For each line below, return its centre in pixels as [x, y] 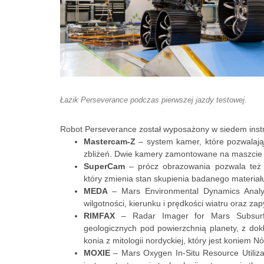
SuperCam [104, 166]
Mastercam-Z [110, 141]
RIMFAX [99, 215]
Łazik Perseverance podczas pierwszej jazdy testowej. [154, 100]
